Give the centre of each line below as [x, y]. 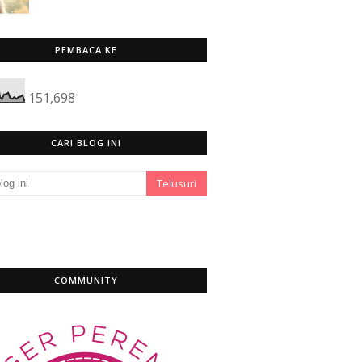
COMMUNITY [86, 280]
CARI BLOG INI [86, 143]
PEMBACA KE [86, 50]
